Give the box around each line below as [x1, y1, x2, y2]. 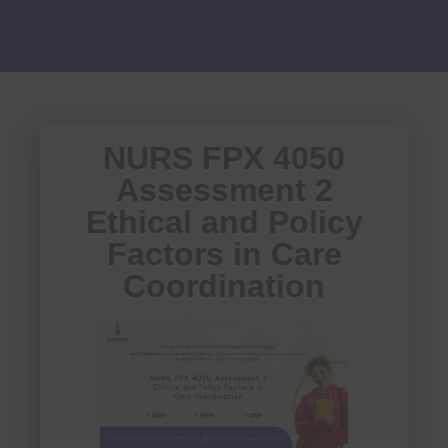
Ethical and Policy [85, 204, 363, 241]
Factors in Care [106, 236, 342, 273]
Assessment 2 [115, 172, 333, 209]
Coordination [123, 268, 325, 305]
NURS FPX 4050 [103, 140, 345, 177]
